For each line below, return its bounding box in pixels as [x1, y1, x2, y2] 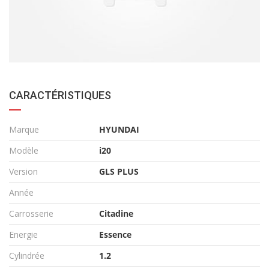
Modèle [9, 145, 38, 157]
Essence [99, 229, 131, 241]
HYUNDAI [99, 124, 139, 136]
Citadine [99, 208, 133, 220]
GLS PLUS [99, 166, 139, 178]
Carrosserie [9, 208, 53, 220]
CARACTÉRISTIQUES [9, 89, 111, 102]
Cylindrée [9, 250, 44, 262]
